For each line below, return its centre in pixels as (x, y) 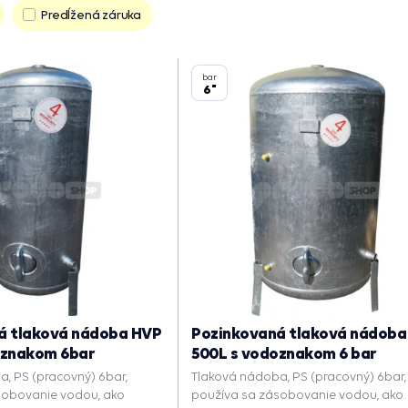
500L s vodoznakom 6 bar (284, 353)
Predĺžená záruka (92, 15)
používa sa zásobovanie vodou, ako (298, 395)
